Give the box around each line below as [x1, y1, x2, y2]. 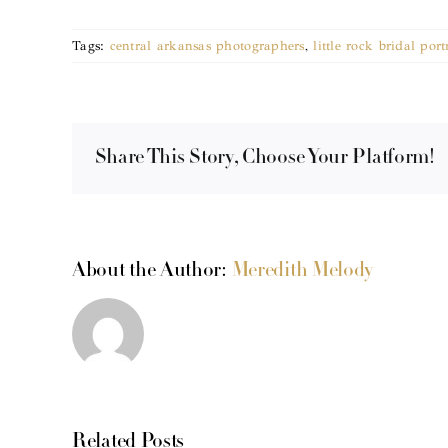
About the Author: [72, 260, 232, 281]
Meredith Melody [231, 260, 374, 281]
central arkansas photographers [109, 37, 305, 54]
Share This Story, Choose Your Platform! [94, 148, 435, 169]
